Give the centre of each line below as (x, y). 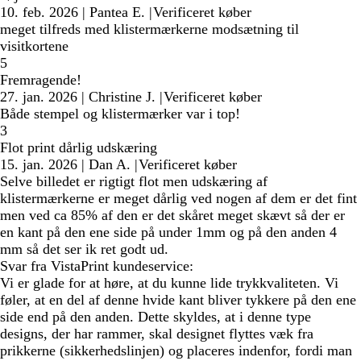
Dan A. (110, 164)
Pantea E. (117, 12)
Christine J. (122, 96)
